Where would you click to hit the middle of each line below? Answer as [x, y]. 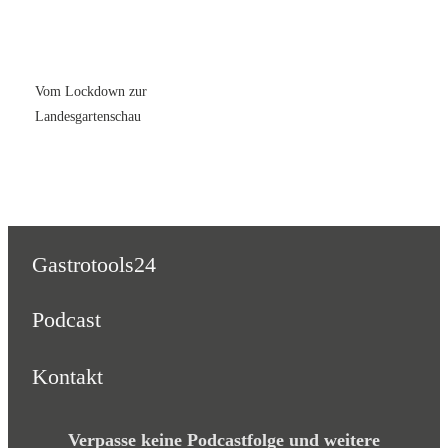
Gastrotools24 [93, 264]
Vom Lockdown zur [91, 92]
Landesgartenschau [88, 117]
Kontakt [67, 376]
